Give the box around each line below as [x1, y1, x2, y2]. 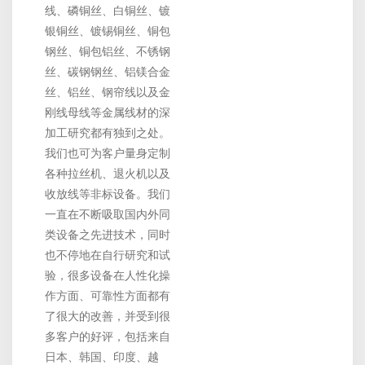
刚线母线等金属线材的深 [45, 106, 170, 120]
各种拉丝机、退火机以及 [45, 167, 170, 181]
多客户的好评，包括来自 [45, 330, 170, 344]
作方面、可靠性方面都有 [45, 289, 170, 303]
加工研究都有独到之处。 [45, 126, 170, 140]
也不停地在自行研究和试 [45, 248, 170, 262]
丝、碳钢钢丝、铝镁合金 [45, 65, 170, 79]
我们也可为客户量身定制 [45, 147, 170, 161]
